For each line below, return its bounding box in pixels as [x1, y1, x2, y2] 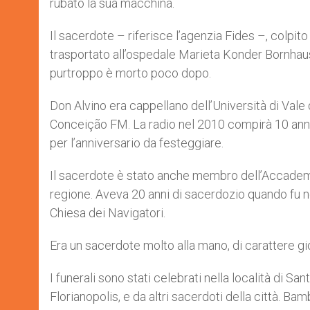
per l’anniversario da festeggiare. [50, 136, 224, 150]
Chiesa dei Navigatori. [50, 206, 165, 220]
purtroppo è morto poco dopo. [50, 66, 211, 80]
